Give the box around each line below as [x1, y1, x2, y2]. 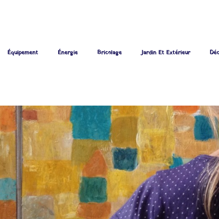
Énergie [57, 48, 78, 57]
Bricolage [97, 48, 122, 57]
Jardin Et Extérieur [141, 48, 190, 57]
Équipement [7, 48, 38, 57]
